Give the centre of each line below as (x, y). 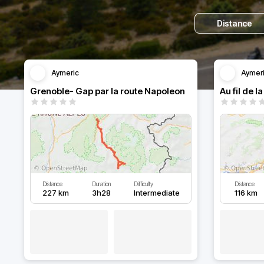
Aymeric (65, 73)
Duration (101, 184)
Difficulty (143, 184)
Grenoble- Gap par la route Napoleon (108, 91)
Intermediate (156, 193)
